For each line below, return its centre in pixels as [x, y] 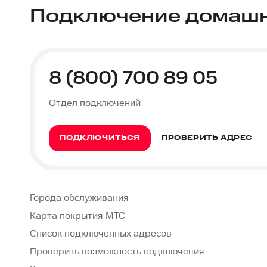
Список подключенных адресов [101, 234]
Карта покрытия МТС [77, 216]
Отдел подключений [95, 104]
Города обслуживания [79, 198]
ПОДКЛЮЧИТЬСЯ [100, 138]
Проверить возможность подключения [117, 252]
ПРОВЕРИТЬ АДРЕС [207, 138]
